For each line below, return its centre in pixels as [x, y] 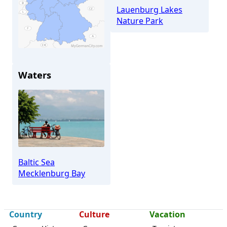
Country [25, 214]
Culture [94, 214]
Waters [35, 74]
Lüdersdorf [87, 62]
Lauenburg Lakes [149, 9]
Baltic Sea [36, 162]
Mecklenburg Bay [52, 173]
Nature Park [140, 21]
